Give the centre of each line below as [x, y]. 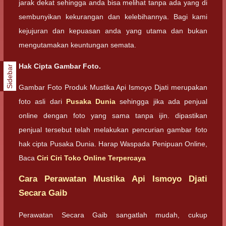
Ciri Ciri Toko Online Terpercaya [91, 158]
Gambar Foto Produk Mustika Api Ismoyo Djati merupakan [113, 87]
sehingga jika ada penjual [161, 101]
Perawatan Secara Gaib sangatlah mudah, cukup [113, 215]
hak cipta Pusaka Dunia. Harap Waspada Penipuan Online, [113, 144]
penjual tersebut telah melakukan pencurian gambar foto [113, 130]
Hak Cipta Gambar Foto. [60, 66]
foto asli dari [42, 101]
